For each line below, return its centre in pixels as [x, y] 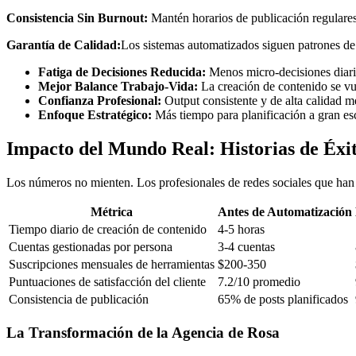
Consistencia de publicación [79, 299]
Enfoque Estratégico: [95, 115]
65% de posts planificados [283, 299]
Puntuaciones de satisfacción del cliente [107, 281]
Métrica [112, 211]
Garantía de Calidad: [64, 45]
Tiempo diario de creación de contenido [108, 229]
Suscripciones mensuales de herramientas [112, 264]
